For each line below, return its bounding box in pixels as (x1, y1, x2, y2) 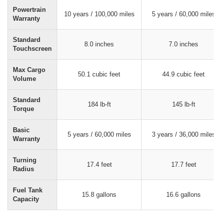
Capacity (13, 195, 39, 203)
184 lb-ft (87, 100, 111, 108)
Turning (13, 156, 37, 164)
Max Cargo (13, 66, 45, 74)
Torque (13, 105, 34, 112)
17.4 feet (86, 160, 112, 168)
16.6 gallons (166, 190, 201, 198)
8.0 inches (84, 40, 114, 48)
